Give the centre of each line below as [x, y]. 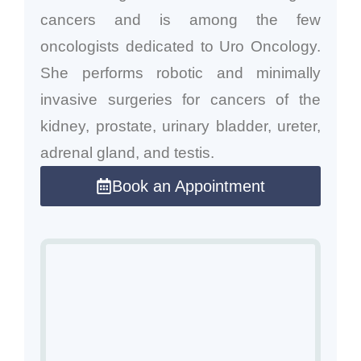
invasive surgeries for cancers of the [180, 99]
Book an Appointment [189, 186]
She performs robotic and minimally [180, 73]
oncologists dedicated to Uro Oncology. [180, 46]
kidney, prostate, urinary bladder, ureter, [180, 126]
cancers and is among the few [180, 19]
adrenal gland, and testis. [127, 152]
